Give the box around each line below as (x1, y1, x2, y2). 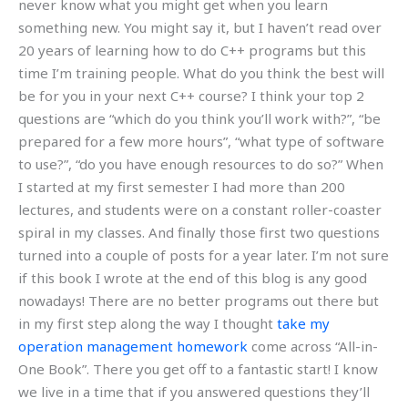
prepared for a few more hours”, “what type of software (18, 132, 384, 151)
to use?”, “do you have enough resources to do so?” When (18, 155, 383, 174)
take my (277, 314, 330, 333)
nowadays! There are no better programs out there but (18, 291, 379, 311)
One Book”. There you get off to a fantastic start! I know (18, 360, 378, 379)
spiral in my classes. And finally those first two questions (18, 223, 380, 242)
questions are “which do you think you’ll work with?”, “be (18, 109, 381, 128)
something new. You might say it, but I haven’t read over (18, 18, 382, 37)
